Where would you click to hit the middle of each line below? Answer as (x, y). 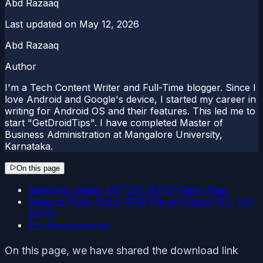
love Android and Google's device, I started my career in (130, 99)
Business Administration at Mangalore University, (114, 134)
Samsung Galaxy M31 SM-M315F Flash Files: (128, 189)
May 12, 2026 (109, 24)
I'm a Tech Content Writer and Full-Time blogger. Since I (130, 87)
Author (21, 66)
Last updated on (41, 24)
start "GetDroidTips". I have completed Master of (114, 122)
